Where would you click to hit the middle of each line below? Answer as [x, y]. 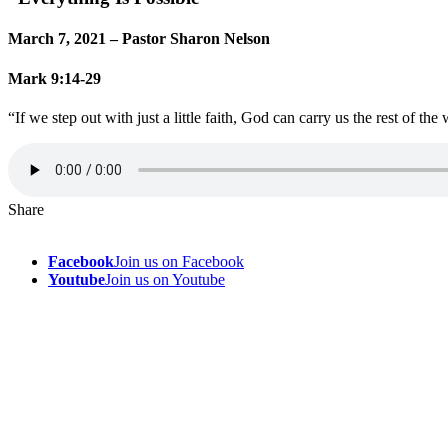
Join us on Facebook [179, 261]
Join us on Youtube [165, 279]
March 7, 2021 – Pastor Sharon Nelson [139, 39]
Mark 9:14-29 [54, 78]
